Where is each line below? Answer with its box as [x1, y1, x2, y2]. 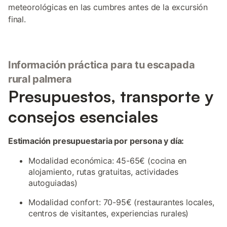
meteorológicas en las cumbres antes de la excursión [8, 2, 208, 12]
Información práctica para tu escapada [8, 59, 195, 71]
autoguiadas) [28, 178, 78, 188]
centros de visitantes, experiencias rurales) [28, 208, 189, 218]
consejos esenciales [8, 106, 158, 127]
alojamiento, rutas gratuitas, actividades [28, 167, 178, 177]
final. [8, 14, 26, 24]
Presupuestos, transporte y [8, 86, 213, 106]
